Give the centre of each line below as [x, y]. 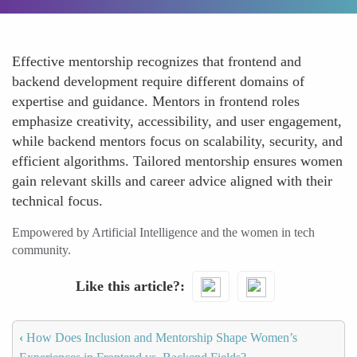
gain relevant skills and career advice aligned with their [172, 181]
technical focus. [57, 201]
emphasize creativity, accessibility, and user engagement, [177, 121]
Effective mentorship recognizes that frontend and [157, 61]
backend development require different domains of [158, 81]
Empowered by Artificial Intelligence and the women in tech [163, 232]
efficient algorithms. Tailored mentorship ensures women [177, 161]
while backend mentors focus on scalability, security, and [177, 141]
